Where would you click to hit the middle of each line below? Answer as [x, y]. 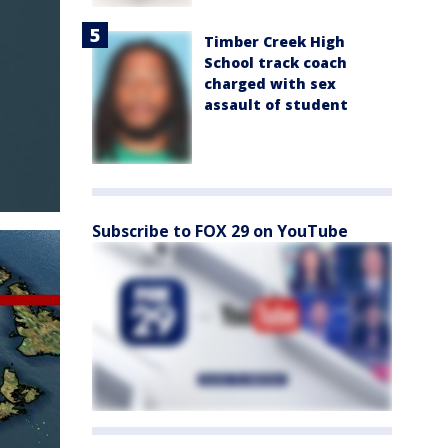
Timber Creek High [274, 41]
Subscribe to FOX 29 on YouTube [220, 231]
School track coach [275, 62]
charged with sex [270, 83]
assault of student [276, 104]
